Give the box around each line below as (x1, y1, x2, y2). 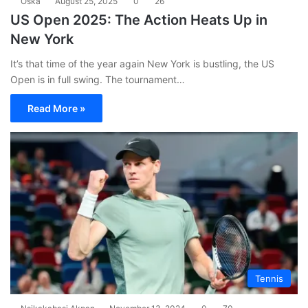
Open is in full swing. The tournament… (10, 73, 185, 85)
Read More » (27, 102, 85, 114)
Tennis (255, 272, 283, 284)
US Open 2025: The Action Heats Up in (10, 11, 267, 28)
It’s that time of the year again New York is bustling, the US (10, 57, 274, 69)
